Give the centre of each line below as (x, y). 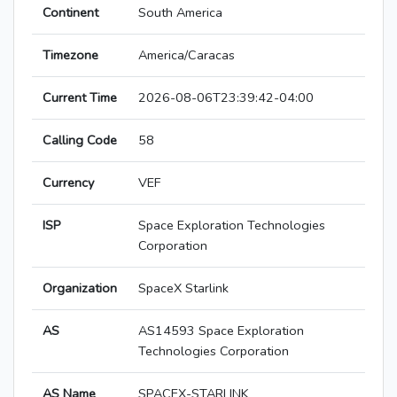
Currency (68, 183)
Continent (70, 13)
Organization (80, 288)
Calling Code (80, 140)
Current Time (80, 98)
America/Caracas (187, 55)
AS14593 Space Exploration (221, 331)
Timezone (70, 55)
